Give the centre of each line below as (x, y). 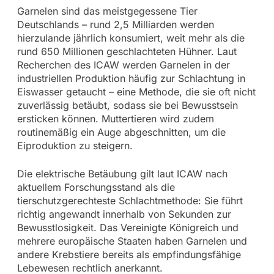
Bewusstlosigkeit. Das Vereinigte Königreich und (128, 227)
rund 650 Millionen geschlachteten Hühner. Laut (127, 51)
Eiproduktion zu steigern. (75, 145)
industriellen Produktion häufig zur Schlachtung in (131, 78)
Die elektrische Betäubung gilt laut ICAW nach (122, 173)
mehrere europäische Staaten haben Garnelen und (132, 241)
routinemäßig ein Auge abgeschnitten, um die (121, 132)
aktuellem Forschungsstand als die (96, 187)
